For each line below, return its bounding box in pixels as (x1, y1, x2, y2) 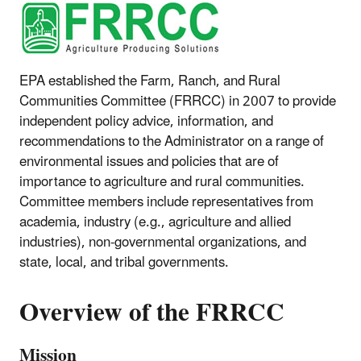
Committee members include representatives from (19, 188, 313, 218)
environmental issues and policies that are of (19, 147, 279, 177)
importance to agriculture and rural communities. (19, 168, 305, 197)
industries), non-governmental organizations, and (19, 228, 306, 258)
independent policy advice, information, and (19, 107, 273, 137)
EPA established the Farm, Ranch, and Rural (19, 67, 280, 97)
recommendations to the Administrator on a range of (19, 127, 324, 157)
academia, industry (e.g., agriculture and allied (19, 208, 291, 238)
